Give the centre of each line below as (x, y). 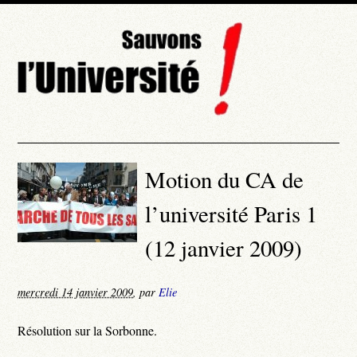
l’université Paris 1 (231, 214)
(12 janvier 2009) (224, 248)
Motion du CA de (225, 180)
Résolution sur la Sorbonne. (88, 330)
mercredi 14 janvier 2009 (76, 292)
